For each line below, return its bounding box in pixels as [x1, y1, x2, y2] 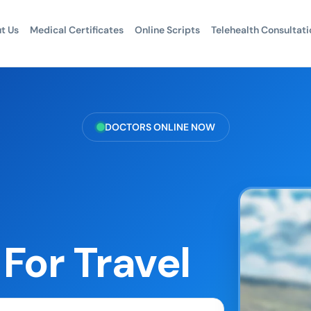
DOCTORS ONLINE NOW [104, 121, 215, 133]
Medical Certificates [29, 24, 124, 36]
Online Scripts [134, 24, 200, 36]
